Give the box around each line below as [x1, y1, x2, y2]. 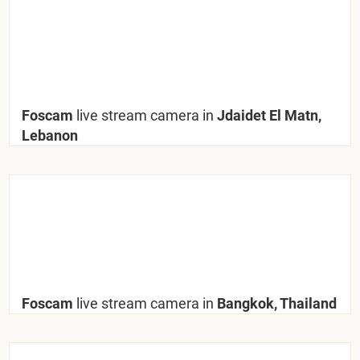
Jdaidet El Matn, [214, 106, 322, 124]
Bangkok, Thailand [214, 294, 337, 312]
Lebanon [22, 126, 79, 144]
